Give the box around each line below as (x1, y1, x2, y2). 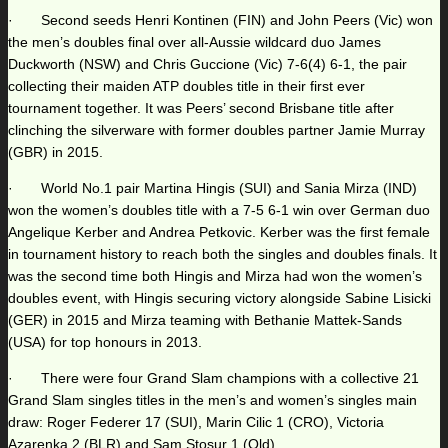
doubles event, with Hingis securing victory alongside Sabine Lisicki (8, 290, 431, 307)
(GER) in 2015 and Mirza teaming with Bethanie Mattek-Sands (8, 312, 402, 329)
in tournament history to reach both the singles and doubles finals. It (8, 246, 437, 263)
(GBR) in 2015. (8, 144, 103, 161)
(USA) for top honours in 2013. (8, 334, 202, 351)
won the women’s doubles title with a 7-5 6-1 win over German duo (8, 202, 430, 219)
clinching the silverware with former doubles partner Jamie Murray (8, 122, 425, 139)
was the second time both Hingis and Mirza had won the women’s (8, 268, 422, 285)
